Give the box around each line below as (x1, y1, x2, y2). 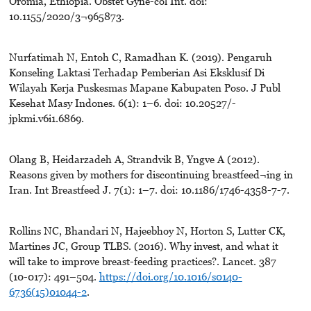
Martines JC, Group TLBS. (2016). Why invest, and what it (8, 239, 278, 253)
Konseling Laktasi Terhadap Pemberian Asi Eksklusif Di (8, 66, 264, 79)
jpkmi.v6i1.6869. (8, 112, 84, 125)
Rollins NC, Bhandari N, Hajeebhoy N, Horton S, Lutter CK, (8, 224, 285, 237)
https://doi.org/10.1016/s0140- (99, 270, 242, 283)
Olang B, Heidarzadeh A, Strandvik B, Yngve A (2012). (8, 153, 260, 166)
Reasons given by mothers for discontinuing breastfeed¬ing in (8, 168, 293, 181)
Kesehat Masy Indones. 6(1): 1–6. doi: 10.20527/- (8, 96, 236, 110)
